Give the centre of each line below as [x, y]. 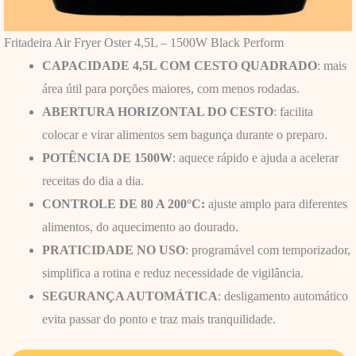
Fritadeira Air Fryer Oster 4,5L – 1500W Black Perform [143, 43]
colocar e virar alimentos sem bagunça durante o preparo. [184, 135]
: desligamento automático [282, 296]
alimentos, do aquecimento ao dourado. [140, 227]
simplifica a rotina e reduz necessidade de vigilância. [172, 273]
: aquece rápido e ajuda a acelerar [255, 158]
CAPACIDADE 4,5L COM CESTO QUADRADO [179, 66]
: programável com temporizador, [267, 250]
